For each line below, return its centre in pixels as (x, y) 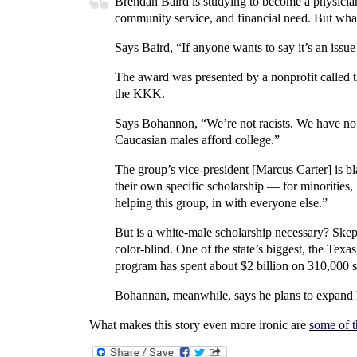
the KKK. (140, 93)
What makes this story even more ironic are (199, 324)
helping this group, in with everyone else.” (221, 202)
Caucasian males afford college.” (197, 139)
